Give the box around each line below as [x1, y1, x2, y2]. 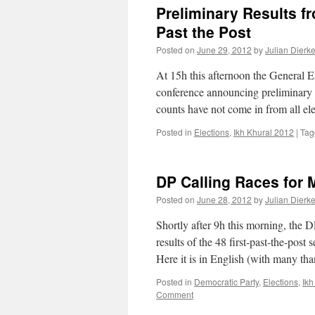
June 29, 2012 [197, 44, 252, 56]
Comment [156, 288, 193, 300]
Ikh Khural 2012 [233, 126, 294, 138]
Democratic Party [194, 276, 259, 288]
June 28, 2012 [197, 193, 252, 205]
